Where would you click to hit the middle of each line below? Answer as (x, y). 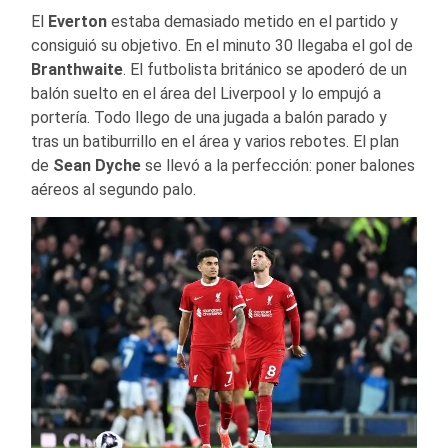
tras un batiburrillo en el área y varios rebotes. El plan (215, 142)
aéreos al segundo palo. (113, 190)
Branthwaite (77, 70)
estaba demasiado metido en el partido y (252, 22)
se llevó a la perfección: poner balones (278, 166)
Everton (77, 22)
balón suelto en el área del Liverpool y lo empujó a (206, 94)
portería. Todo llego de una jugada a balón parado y (209, 118)
